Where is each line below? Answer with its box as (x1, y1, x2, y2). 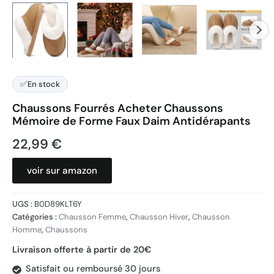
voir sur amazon (27, 165, 97, 177)
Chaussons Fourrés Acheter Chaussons (12, 100, 223, 116)
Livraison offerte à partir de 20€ (12, 243, 151, 256)
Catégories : (12, 212, 59, 223)
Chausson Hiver (130, 212, 188, 223)
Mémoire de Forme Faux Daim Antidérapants (12, 113, 251, 128)
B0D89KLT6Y (34, 199, 82, 210)
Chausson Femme (59, 212, 126, 223)
